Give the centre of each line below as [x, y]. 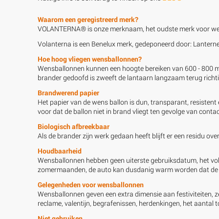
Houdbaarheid [60, 151]
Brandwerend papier [68, 92]
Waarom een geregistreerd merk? [88, 19]
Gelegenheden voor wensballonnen [91, 184]
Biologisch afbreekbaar [74, 126]
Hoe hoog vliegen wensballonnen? [90, 59]
